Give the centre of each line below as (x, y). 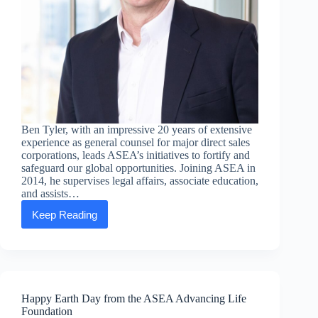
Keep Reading (65, 214)
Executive (87, 219)
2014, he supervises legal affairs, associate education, (140, 181)
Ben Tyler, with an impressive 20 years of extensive (137, 130)
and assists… (50, 194)
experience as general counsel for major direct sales (136, 143)
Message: (87, 231)
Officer (79, 292)
